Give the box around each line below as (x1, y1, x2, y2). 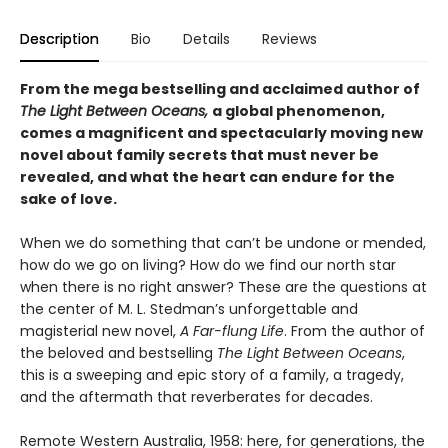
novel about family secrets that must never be (20, 145, 379, 166)
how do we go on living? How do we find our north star (20, 255, 396, 276)
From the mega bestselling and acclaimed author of (20, 79, 420, 100)
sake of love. (20, 189, 117, 210)
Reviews (262, 29, 317, 50)
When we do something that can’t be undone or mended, (20, 233, 426, 254)
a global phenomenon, (212, 101, 385, 122)
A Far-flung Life (180, 321, 284, 342)
